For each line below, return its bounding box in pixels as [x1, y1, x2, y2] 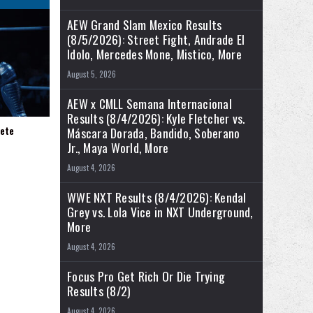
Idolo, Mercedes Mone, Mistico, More [67, 45, 242, 64]
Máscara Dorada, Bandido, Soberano [67, 124, 240, 143]
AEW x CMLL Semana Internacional [67, 94, 232, 113]
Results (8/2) [67, 282, 131, 300]
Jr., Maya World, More [67, 138, 169, 157]
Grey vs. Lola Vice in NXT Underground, [67, 203, 254, 221]
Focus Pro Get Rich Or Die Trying [67, 267, 225, 286]
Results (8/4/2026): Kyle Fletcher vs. [67, 109, 245, 128]
